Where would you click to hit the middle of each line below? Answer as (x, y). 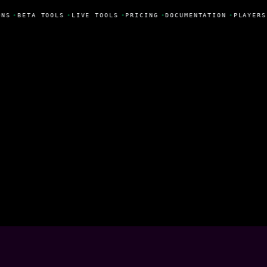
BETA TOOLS (40, 15)
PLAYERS (249, 15)
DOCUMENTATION (195, 15)
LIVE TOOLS (94, 15)
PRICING (141, 15)
